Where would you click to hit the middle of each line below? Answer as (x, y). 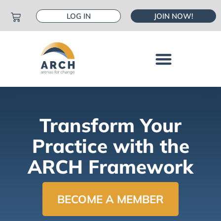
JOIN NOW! (173, 16)
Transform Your (110, 125)
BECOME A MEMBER (110, 199)
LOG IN (78, 16)
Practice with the (110, 146)
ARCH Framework (110, 166)
